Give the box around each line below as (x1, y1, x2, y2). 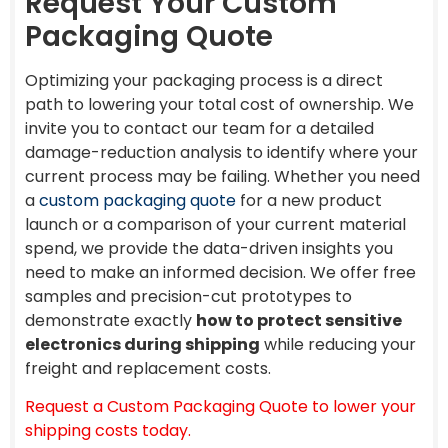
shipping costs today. (25, 419, 191, 443)
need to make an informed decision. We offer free (25, 260, 416, 284)
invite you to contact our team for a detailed (25, 116, 374, 140)
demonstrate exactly (25, 308, 196, 332)
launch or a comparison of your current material (25, 212, 406, 236)
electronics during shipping (25, 332, 260, 356)
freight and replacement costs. (25, 356, 271, 380)
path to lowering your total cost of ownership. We (25, 92, 414, 116)
